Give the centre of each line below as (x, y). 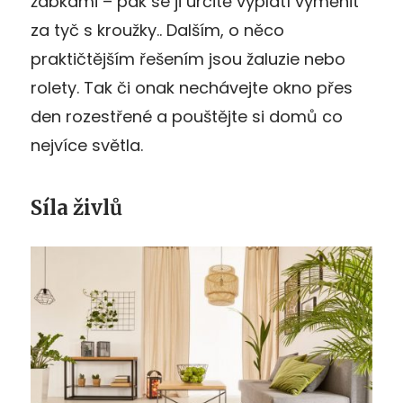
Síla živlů (76, 207)
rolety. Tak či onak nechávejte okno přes (192, 87)
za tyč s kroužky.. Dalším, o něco (157, 30)
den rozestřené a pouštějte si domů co (187, 116)
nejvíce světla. (87, 145)
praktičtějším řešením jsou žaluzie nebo (188, 58)
